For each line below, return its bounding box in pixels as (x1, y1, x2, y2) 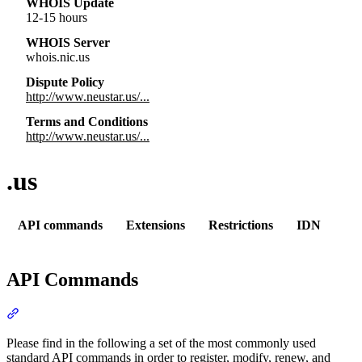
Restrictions (208, 217, 273, 232)
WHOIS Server (26, 36, 110, 50)
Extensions (126, 217, 186, 232)
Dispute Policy (26, 74, 104, 89)
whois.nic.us (26, 50, 90, 65)
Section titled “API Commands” (19, 306, 182, 321)
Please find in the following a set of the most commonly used (6, 336, 316, 351)
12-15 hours (26, 11, 87, 25)
